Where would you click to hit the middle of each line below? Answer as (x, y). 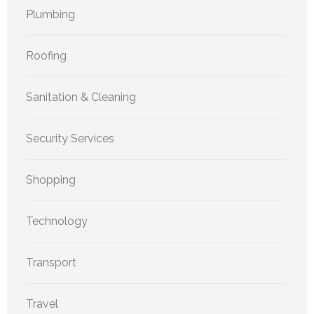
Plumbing (50, 15)
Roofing (46, 56)
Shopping (51, 180)
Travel (42, 304)
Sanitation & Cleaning (81, 97)
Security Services (70, 139)
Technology (57, 221)
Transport (51, 263)
